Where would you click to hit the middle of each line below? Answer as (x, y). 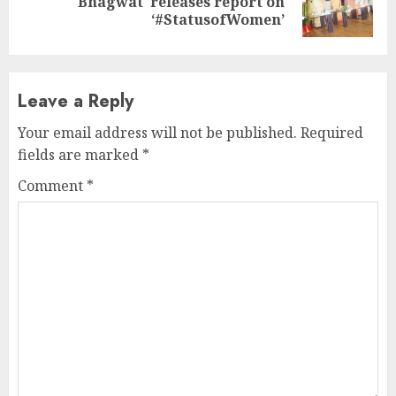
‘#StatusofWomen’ (218, 20)
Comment (52, 186)
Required (332, 133)
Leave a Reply (76, 102)
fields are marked (80, 155)
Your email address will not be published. (157, 133)
